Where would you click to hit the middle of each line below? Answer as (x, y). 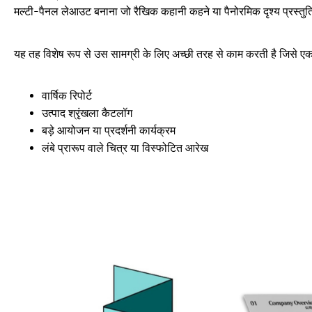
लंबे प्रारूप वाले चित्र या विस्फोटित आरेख (125, 148)
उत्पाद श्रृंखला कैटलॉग (87, 113)
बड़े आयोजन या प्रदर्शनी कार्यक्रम (109, 130)
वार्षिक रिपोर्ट (67, 95)
